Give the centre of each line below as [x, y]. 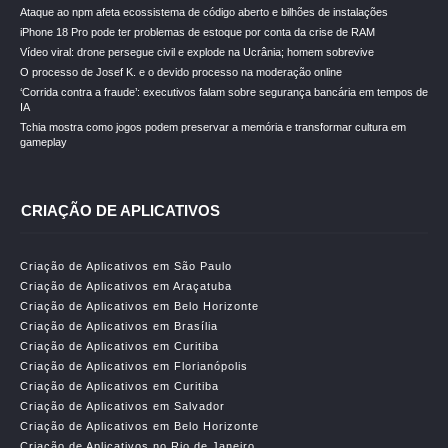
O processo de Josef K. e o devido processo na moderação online [181, 72]
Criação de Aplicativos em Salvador [122, 406]
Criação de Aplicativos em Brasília [119, 326]
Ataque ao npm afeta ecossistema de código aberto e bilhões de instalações [204, 12]
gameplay [43, 142]
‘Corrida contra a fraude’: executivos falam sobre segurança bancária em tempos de [224, 92]
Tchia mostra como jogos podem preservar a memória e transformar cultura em [213, 127]
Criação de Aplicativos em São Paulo [126, 266]
